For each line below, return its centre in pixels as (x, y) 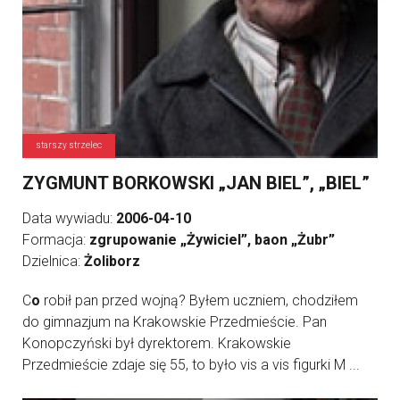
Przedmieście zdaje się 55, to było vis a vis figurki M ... (191, 365)
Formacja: (56, 240)
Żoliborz (112, 261)
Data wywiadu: (69, 218)
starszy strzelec (69, 145)
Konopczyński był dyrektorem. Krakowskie (157, 343)
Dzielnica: (53, 261)
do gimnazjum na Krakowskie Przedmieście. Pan (175, 322)
